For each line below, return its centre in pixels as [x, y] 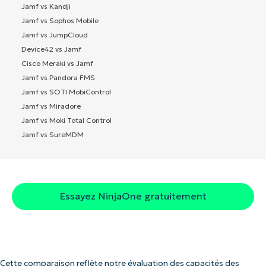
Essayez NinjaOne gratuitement [133, 196]
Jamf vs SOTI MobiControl [66, 91]
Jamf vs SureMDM [53, 134]
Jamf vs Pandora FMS [58, 77]
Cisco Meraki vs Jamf [57, 63]
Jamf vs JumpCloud [55, 34]
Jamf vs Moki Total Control [66, 120]
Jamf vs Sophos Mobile [60, 20]
